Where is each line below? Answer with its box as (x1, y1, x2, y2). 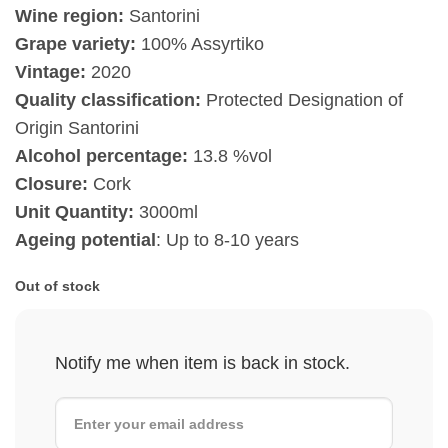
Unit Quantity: (15, 202, 134, 223)
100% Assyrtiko (136, 34, 264, 55)
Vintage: (15, 62, 86, 83)
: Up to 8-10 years (156, 230, 299, 251)
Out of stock (15, 278, 100, 295)
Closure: (15, 174, 88, 195)
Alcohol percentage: (15, 146, 188, 167)
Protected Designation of (201, 90, 403, 111)
